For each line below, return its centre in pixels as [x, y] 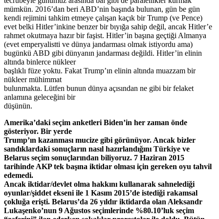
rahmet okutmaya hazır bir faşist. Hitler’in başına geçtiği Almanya [105, 35]
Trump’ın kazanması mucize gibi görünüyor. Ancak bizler [100, 140]
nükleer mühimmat [33, 79]
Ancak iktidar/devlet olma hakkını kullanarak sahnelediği [99, 184]
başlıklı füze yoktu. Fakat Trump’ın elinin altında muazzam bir [100, 70]
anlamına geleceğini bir [40, 97]
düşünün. [18, 106]
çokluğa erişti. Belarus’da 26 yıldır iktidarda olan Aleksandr [103, 201]
